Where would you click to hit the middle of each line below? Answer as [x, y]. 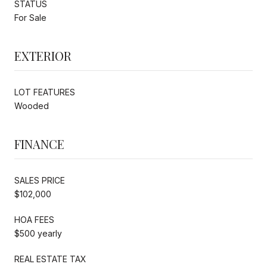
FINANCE [39, 144]
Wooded [32, 105]
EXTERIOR [43, 55]
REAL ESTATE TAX [50, 259]
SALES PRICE [40, 180]
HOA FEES [34, 219]
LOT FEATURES [45, 92]
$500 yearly [38, 233]
